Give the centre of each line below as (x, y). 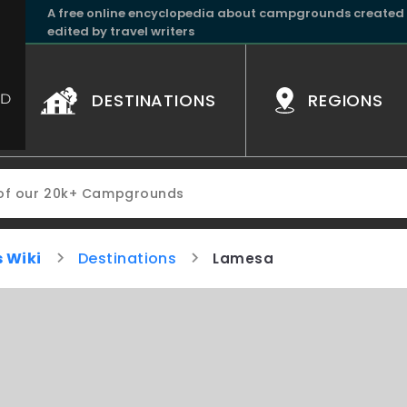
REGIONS (346, 100)
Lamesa (243, 258)
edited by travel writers (121, 31)
